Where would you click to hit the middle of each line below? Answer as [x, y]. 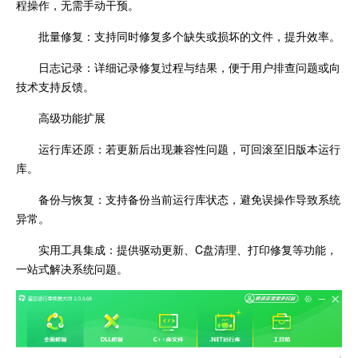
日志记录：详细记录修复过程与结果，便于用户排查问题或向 [189, 68]
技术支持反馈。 [55, 87]
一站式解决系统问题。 [72, 269]
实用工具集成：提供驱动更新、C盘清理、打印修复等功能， [188, 250]
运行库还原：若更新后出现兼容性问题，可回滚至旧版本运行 [189, 149]
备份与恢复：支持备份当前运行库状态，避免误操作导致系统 [189, 199]
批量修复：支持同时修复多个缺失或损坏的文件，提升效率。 [189, 36]
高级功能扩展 [72, 118]
